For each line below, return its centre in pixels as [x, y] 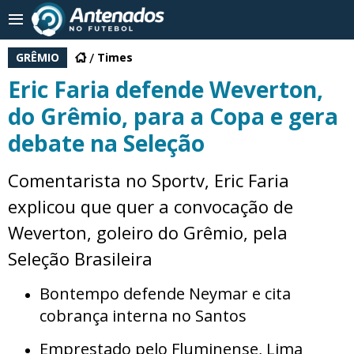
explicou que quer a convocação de [151, 206]
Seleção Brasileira [80, 258]
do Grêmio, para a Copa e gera [173, 116]
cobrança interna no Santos [143, 316]
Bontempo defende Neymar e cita [165, 294]
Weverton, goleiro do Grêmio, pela [148, 232]
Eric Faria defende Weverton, [166, 89]
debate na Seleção [106, 143]
